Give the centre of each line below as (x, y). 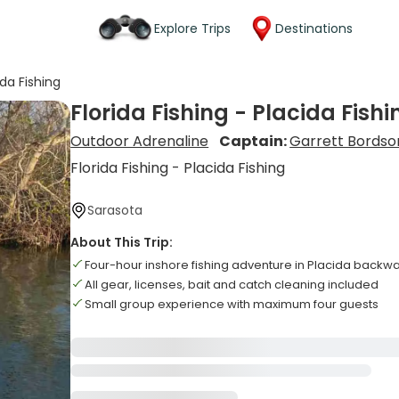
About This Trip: (122, 242)
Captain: (255, 141)
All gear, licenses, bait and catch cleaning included (232, 285)
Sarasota (115, 210)
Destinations (314, 28)
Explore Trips (192, 28)
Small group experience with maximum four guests (232, 304)
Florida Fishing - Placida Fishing (178, 168)
